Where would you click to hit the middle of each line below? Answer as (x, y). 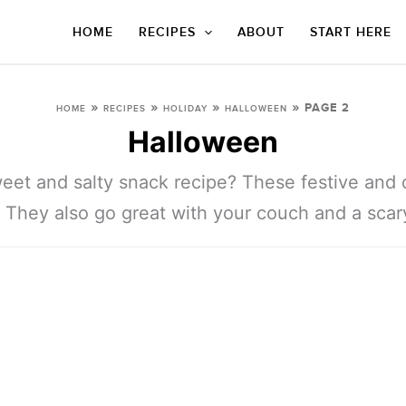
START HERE (351, 32)
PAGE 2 (327, 108)
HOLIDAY (185, 109)
